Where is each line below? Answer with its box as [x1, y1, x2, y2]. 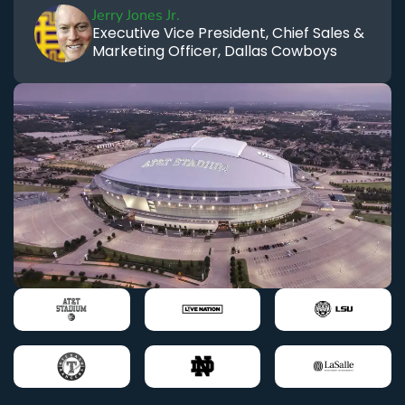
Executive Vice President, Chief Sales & [92, 23, 364, 44]
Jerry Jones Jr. [92, 5, 180, 26]
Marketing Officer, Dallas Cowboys [92, 41, 337, 62]
